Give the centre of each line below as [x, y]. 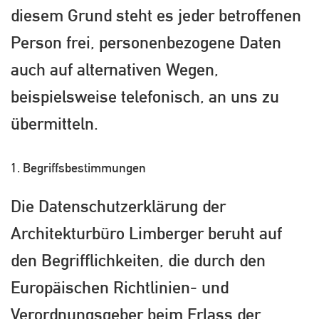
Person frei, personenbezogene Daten [146, 42]
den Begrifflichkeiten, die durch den [138, 260]
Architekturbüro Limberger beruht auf [146, 232]
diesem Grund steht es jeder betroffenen [156, 15]
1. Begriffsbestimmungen [78, 168]
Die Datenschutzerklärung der [118, 205]
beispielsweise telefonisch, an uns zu [145, 96]
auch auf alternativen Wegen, [115, 69]
